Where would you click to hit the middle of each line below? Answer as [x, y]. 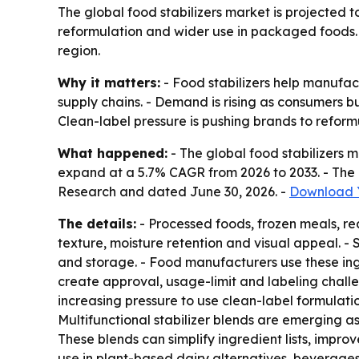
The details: [97, 224]
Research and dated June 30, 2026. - [173, 192]
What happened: [113, 153]
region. [79, 51]
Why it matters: [109, 83]
